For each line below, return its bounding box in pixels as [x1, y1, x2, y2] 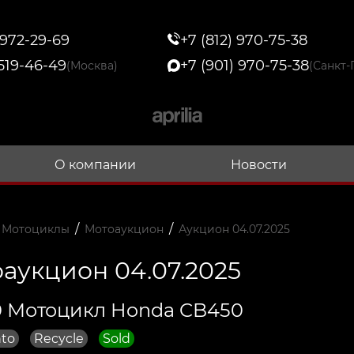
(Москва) [66, 58, 118, 73]
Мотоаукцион [84, 221, 164, 236]
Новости [230, 156, 287, 172]
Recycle [33, 330, 84, 346]
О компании [55, 156, 137, 172]
